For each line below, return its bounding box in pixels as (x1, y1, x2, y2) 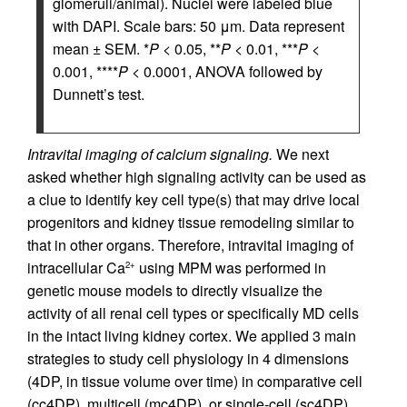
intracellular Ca (27, 256, 125, 278)
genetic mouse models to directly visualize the (27, 279, 323, 301)
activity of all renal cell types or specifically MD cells (27, 302, 359, 323)
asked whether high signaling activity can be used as (27, 165, 366, 187)
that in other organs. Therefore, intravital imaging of (27, 233, 353, 255)
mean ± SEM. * (53, 37, 149, 59)
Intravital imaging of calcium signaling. (27, 143, 273, 164)
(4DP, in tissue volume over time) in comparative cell (27, 370, 362, 392)
